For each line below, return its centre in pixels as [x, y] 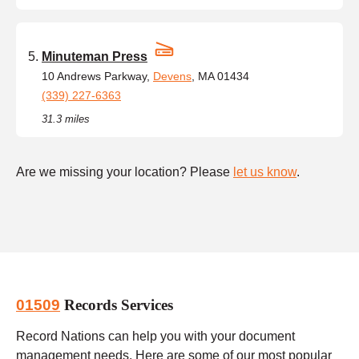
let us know [265, 171]
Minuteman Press [95, 56]
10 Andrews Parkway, [97, 76]
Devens [172, 76]
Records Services [117, 305]
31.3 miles [66, 119]
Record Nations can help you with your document [155, 336]
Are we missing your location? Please [125, 171]
